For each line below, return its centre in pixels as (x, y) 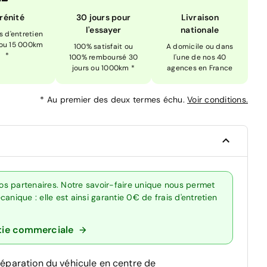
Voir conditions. (218, 99)
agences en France (200, 68)
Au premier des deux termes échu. (117, 99)
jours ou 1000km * (103, 68)
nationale (200, 30)
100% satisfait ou (103, 46)
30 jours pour (103, 17)
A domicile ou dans (200, 46)
